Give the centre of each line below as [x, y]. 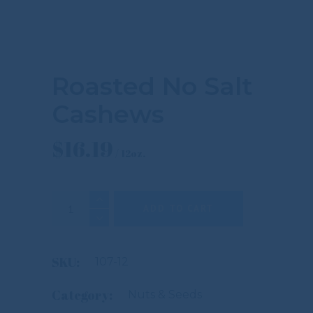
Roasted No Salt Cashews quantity [154, 196]
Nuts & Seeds [165, 294]
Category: [82, 295]
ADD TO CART [179, 209]
